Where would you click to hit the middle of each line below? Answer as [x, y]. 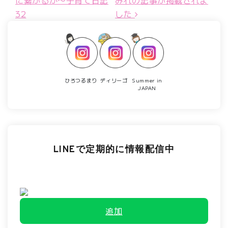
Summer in [147, 80]
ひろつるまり [81, 80]
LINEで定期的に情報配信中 [114, 150]
